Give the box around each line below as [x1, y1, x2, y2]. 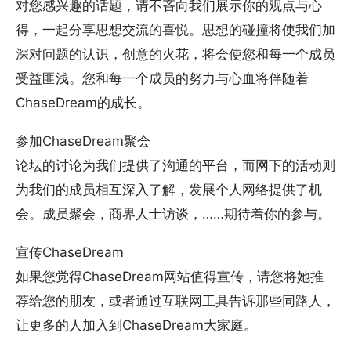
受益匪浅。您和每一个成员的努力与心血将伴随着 [16, 71, 309, 87]
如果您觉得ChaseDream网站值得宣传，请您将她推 [16, 269, 324, 285]
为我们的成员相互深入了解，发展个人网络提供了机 [16, 182, 322, 198]
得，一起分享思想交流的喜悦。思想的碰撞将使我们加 [16, 22, 335, 38]
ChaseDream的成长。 [16, 95, 150, 111]
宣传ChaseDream [16, 244, 124, 261]
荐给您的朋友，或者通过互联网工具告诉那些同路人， [16, 293, 335, 309]
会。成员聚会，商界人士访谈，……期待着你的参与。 [16, 206, 331, 223]
